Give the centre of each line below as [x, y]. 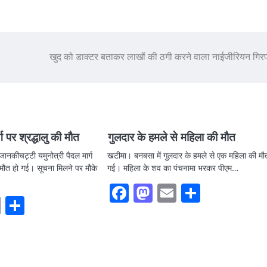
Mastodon [190, 193]
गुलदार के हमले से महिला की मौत [170, 138]
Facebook [165, 193]
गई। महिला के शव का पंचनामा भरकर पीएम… [173, 167]
